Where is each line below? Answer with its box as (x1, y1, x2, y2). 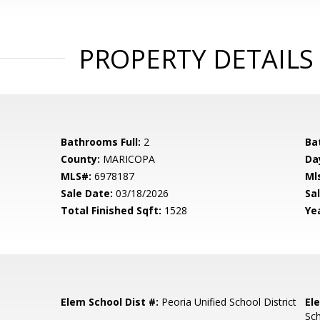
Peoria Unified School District (159, 295, 297, 309)
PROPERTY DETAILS (78, 41, 314, 76)
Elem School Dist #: (61, 295, 159, 309)
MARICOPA (100, 152, 156, 166)
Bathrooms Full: (61, 135, 141, 149)
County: (61, 152, 101, 166)
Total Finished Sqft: (61, 204, 162, 217)
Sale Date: (61, 186, 114, 200)
